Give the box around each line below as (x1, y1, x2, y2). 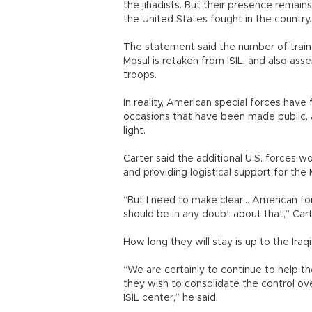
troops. (123, 70, 157, 80)
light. (123, 126, 146, 136)
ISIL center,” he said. (123, 293, 218, 303)
